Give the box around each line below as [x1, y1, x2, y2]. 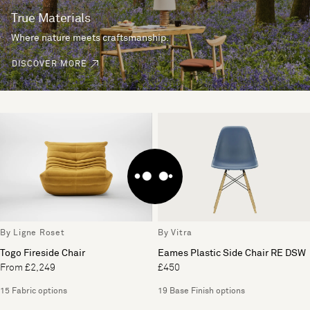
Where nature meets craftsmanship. [11, 33, 169, 43]
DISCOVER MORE [12, 60, 87, 69]
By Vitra [158, 228, 192, 237]
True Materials [11, 12, 91, 25]
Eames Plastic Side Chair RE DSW [158, 248, 306, 258]
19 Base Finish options [158, 286, 245, 295]
